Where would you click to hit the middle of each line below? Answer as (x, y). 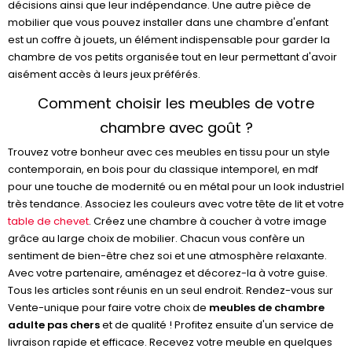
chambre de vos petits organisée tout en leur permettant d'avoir (172, 57)
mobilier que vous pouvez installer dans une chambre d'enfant (168, 22)
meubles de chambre (267, 308)
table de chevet (48, 221)
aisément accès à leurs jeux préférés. (104, 74)
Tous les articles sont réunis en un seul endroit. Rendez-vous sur (170, 290)
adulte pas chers (54, 325)
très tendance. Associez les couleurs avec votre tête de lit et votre (176, 204)
